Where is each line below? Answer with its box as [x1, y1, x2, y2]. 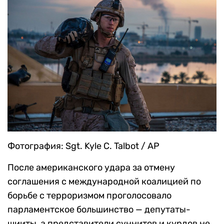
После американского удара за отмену [7, 161, 175, 173]
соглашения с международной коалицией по [7, 175, 201, 187]
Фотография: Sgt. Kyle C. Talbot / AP [7, 140, 159, 151]
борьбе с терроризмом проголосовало [7, 189, 171, 201]
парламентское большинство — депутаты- [7, 203, 190, 215]
